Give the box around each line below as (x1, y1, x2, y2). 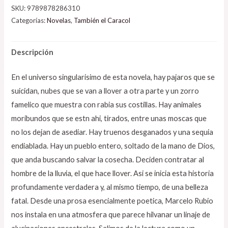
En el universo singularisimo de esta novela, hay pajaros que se (11, 73, 215, 82)
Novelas (47, 16, 71, 24)
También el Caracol (74, 16, 131, 24)
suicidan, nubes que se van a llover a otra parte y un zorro (11, 87, 199, 96)
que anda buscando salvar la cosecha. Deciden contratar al (11, 155, 205, 164)
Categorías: (11, 16, 47, 24)
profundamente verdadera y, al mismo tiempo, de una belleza (11, 183, 209, 192)
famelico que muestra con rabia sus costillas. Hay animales (11, 100, 202, 109)
